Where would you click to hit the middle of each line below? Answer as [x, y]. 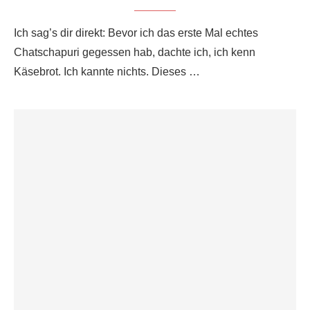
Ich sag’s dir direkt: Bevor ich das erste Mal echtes [136, 33]
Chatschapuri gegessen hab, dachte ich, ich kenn [135, 52]
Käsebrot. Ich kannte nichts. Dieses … [107, 71]
